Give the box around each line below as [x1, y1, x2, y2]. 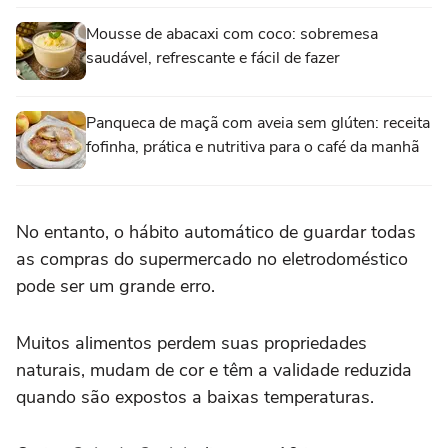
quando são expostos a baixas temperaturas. [16, 384, 374, 409]
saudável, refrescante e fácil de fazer [86, 46, 340, 69]
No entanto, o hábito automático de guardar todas [16, 219, 416, 244]
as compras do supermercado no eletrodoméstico [16, 246, 408, 271]
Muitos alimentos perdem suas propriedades [16, 330, 367, 355]
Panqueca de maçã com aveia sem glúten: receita [86, 111, 430, 134]
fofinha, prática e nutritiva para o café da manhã [86, 135, 419, 158]
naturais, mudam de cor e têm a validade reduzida [16, 357, 412, 382]
